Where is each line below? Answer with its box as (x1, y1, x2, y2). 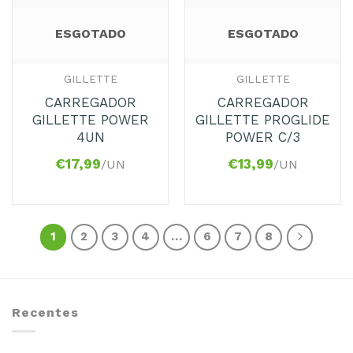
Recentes (12, 304, 79, 320)
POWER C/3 (225, 128, 300, 145)
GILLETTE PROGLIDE (195, 111, 330, 128)
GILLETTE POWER (32, 111, 149, 128)
